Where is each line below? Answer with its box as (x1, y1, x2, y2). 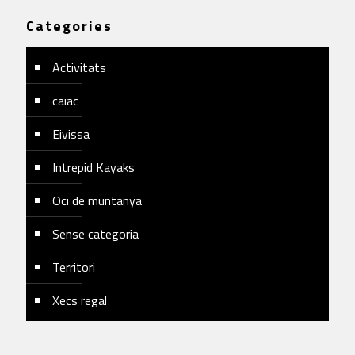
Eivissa (52, 124, 90, 143)
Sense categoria (52, 223, 139, 243)
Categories (26, 14, 113, 36)
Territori (52, 257, 95, 277)
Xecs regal (52, 290, 107, 310)
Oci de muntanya (52, 190, 142, 210)
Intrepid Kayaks (52, 157, 135, 177)
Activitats (52, 57, 106, 77)
